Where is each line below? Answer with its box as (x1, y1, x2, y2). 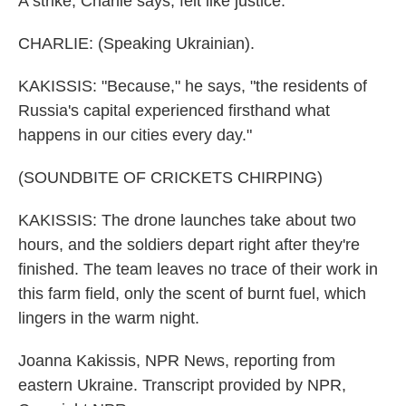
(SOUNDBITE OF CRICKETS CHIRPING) (18, 169, 323, 187)
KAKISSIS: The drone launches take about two (18, 211, 356, 229)
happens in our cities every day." (18, 126, 252, 144)
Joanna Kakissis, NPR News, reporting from (18, 352, 335, 370)
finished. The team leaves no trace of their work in (18, 260, 378, 278)
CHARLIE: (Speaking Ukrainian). (18, 34, 255, 53)
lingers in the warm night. (18, 309, 199, 327)
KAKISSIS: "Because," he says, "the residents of (18, 77, 367, 95)
